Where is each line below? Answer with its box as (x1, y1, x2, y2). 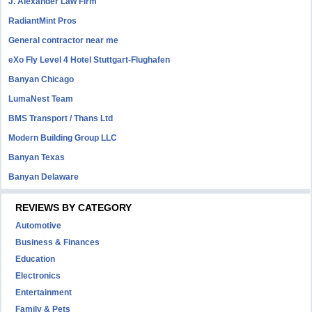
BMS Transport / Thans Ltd (8, 114, 114, 123)
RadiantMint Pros (8, 16, 77, 26)
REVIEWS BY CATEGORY (15, 202, 132, 213)
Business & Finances (15, 237, 100, 247)
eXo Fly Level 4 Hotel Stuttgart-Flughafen (8, 55, 171, 65)
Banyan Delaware (8, 172, 79, 182)
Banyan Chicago (8, 75, 75, 84)
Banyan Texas (8, 153, 65, 162)
